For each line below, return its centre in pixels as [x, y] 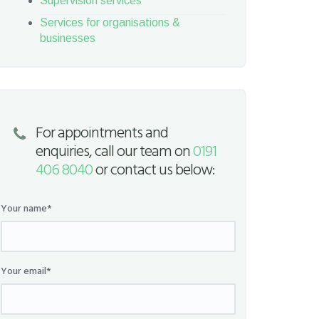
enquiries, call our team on [115, 152]
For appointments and [102, 134]
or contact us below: [154, 171]
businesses [68, 38]
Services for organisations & [110, 22]
